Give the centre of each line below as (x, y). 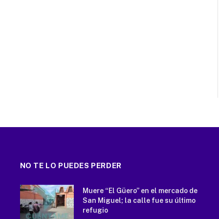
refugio (95, 210)
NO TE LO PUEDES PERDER (71, 165)
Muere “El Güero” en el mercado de (140, 190)
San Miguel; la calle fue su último (139, 200)
